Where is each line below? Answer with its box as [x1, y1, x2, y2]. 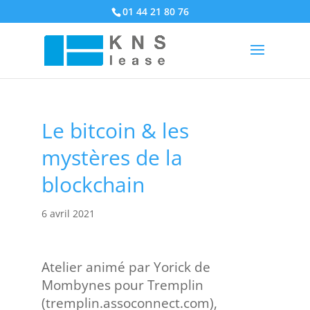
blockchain [41, 170, 145, 199]
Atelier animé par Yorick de [41, 258, 210, 276]
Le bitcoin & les [41, 116, 189, 145]
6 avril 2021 [41, 207, 95, 220]
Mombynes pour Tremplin [41, 276, 203, 294]
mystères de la [41, 143, 183, 172]
